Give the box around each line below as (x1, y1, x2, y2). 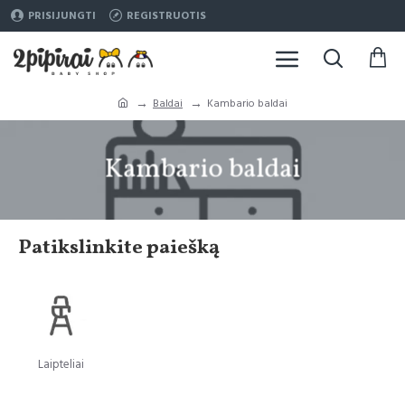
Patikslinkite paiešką (18, 233, 220, 262)
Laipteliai (37, 356, 84, 372)
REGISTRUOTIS (127, 8, 206, 24)
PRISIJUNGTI (28, 8, 96, 24)
